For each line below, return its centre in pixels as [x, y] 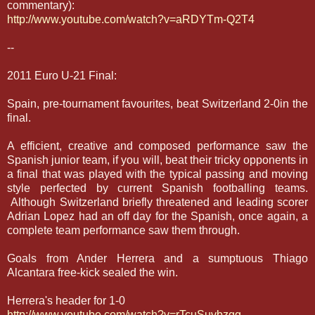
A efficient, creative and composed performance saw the [157, 146]
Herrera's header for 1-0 [66, 300]
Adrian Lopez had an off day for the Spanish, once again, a [157, 216]
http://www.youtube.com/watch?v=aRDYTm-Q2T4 [131, 19]
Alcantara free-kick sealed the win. [92, 272]
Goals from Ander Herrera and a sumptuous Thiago [157, 258]
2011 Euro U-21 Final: [62, 75]
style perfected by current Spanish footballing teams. [157, 188]
